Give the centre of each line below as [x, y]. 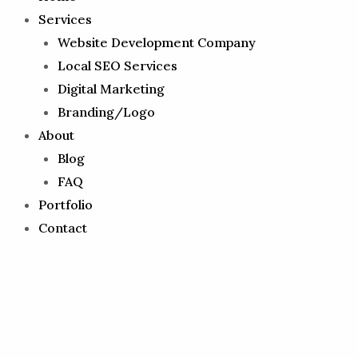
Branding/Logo [106, 112]
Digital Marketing [111, 89]
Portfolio [66, 205]
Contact [63, 228]
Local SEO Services [117, 66]
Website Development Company [157, 42]
